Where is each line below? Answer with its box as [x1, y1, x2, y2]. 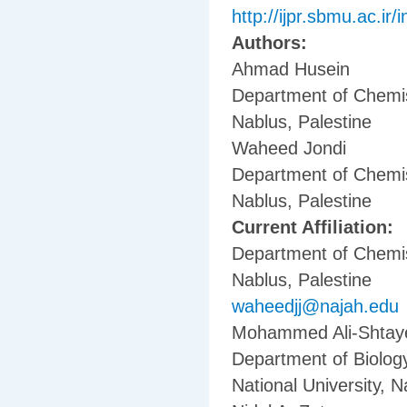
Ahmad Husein [232, 59, 350, 80]
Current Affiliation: [232, 217, 399, 238]
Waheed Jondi [232, 138, 346, 159]
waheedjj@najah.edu [232, 296, 399, 317]
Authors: [232, 33, 313, 54]
